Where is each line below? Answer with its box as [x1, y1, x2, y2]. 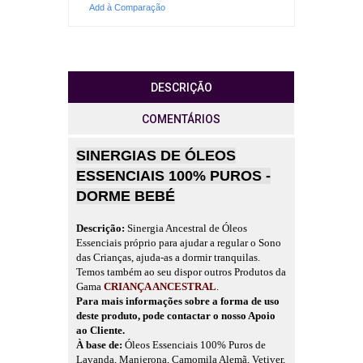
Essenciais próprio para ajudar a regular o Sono [76, 237, 281, 250]
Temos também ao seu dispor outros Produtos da [76, 266, 286, 279]
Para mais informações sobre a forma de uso [76, 295, 280, 308]
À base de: [76, 339, 125, 352]
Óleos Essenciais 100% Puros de [125, 339, 266, 352]
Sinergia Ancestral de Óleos [127, 222, 247, 235]
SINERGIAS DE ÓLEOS [76, 147, 236, 164]
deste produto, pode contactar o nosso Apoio [76, 310, 275, 322]
